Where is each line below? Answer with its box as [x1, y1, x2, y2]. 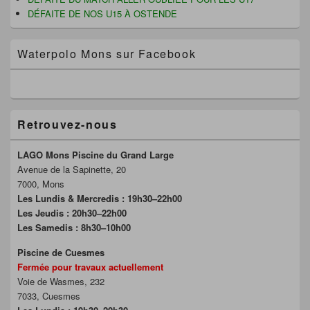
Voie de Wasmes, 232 [17, 275, 104, 289]
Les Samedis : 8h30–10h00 [17, 221, 131, 235]
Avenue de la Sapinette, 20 [17, 163, 126, 176]
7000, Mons [17, 177, 64, 191]
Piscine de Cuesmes [17, 246, 104, 259]
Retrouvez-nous [17, 116, 118, 133]
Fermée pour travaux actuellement [17, 260, 163, 274]
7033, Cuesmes [17, 289, 80, 303]
